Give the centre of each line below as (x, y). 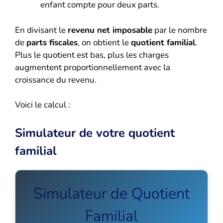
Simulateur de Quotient (111, 193)
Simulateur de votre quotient (95, 133)
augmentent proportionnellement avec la (93, 67)
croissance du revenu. (56, 80)
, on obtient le (104, 42)
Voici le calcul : (43, 105)
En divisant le (41, 30)
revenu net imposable (110, 30)
